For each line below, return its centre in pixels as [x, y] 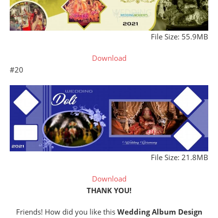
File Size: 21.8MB [180, 157]
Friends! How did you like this [66, 211]
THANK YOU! [109, 190]
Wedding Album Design [160, 211]
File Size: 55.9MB [180, 36]
